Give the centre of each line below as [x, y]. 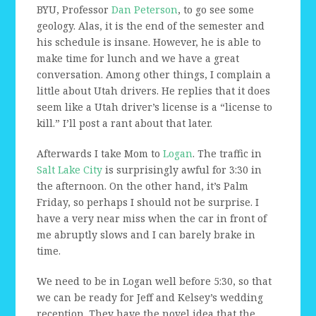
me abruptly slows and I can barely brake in [146, 235]
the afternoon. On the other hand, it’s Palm [143, 186]
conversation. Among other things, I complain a [154, 75]
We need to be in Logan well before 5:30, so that [154, 281]
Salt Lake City [70, 170]
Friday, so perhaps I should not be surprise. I [148, 202]
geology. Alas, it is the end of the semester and [151, 26]
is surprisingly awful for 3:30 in [182, 170]
